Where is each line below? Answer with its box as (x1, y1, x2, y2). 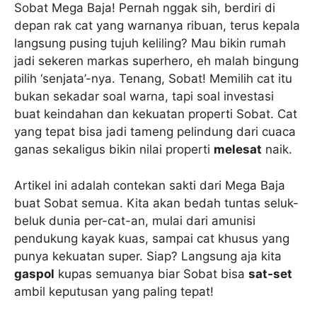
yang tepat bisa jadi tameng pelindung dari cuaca (14, 125, 296, 139)
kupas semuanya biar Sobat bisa (54, 266, 248, 281)
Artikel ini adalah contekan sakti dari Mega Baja (14, 178, 285, 192)
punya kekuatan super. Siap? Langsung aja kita (14, 248, 282, 263)
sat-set (248, 266, 292, 281)
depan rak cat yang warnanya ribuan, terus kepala (14, 18, 300, 33)
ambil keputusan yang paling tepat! (14, 284, 214, 299)
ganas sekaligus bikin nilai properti (14, 142, 214, 157)
